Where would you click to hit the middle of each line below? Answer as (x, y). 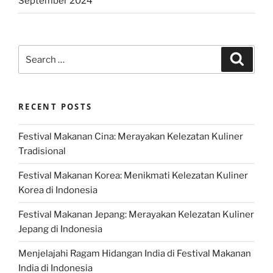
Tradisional (42, 151)
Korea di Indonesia (58, 190)
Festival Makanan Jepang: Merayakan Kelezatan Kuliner (136, 215)
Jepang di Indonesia (60, 229)
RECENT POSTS (55, 107)
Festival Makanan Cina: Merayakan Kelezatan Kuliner (131, 137)
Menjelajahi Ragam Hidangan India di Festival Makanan (135, 254)
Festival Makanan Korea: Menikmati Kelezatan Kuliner (133, 176)
